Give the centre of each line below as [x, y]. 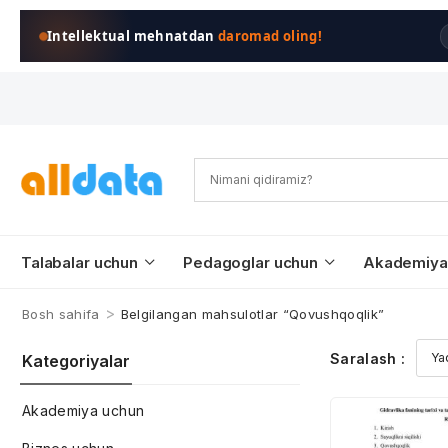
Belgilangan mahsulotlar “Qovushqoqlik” [252, 314]
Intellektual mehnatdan [133, 36]
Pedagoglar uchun [250, 262]
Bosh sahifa [61, 314]
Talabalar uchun [80, 262]
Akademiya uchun [83, 410]
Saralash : [368, 358]
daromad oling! [270, 36]
